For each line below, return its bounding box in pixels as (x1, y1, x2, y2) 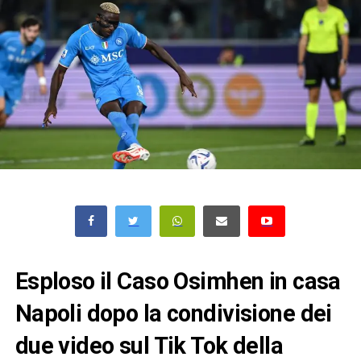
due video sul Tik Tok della (15, 331, 284, 359)
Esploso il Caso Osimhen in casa (15, 267, 341, 295)
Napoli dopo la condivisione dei (15, 299, 332, 327)
